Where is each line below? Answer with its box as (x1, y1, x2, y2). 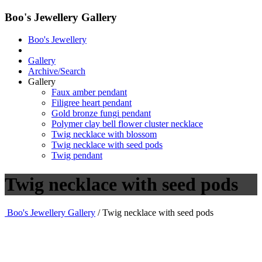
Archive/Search (28, 66, 85, 77)
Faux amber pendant (51, 87, 127, 98)
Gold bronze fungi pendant (51, 108, 151, 119)
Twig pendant (51, 150, 102, 161)
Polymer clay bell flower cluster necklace (51, 119, 203, 129)
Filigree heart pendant (51, 98, 132, 108)
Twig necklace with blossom (51, 129, 157, 140)
